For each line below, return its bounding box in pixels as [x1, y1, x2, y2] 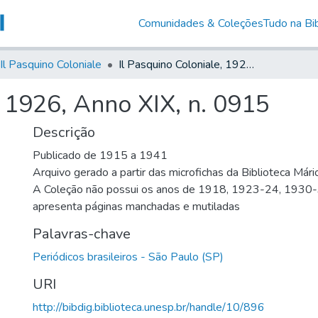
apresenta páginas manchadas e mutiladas [33, 198, 240, 214]
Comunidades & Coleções [138, 15, 263, 31]
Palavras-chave [33, 224, 131, 243]
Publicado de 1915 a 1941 [33, 147, 168, 163]
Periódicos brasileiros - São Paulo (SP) [33, 248, 224, 265]
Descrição [33, 122, 95, 142]
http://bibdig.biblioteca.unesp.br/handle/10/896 [33, 299, 265, 315]
